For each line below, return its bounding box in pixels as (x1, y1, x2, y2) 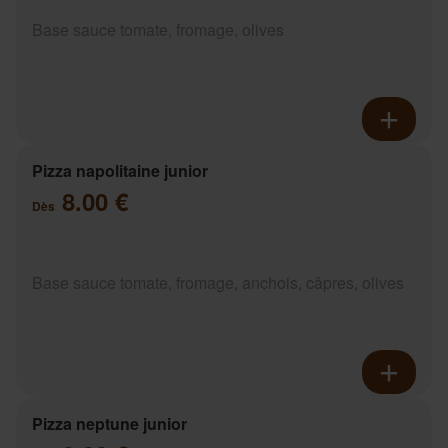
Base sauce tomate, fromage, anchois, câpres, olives (32, 270, 404, 294)
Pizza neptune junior (32, 411, 187, 435)
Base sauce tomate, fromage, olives (32, 17, 284, 41)
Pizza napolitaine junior (32, 158, 208, 182)
